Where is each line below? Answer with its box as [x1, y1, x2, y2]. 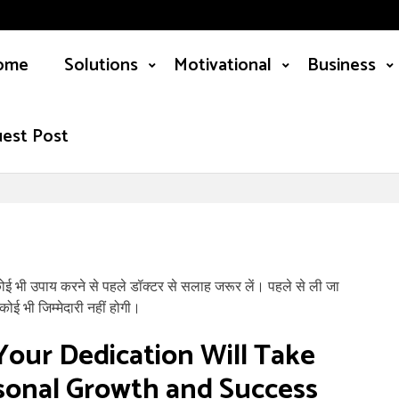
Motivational [174, 51, 272, 80]
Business [307, 51, 376, 80]
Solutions [64, 51, 138, 80]
